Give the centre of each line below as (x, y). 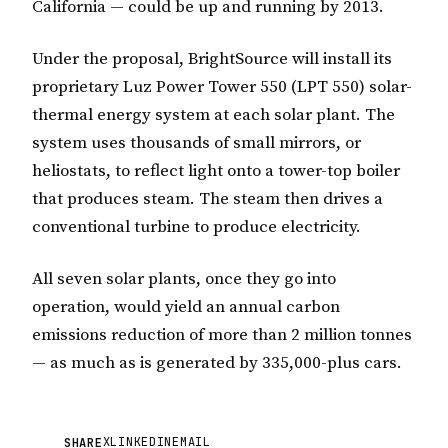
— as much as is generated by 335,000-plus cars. (217, 362)
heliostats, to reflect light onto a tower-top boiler (216, 171)
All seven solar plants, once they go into (184, 278)
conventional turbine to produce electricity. (196, 227)
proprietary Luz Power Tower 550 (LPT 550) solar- (222, 87)
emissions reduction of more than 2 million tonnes (222, 334)
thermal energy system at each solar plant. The (213, 115)
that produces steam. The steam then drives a (207, 199)
